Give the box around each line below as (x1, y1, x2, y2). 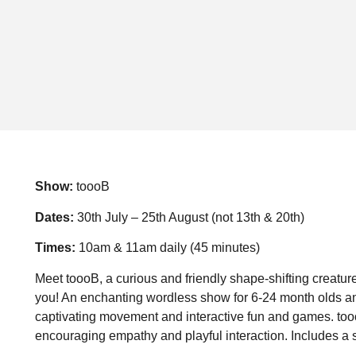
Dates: (34, 210, 74, 224)
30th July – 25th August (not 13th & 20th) (73, 210, 304, 224)
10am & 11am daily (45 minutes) (75, 241, 260, 255)
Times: (34, 241, 75, 255)
